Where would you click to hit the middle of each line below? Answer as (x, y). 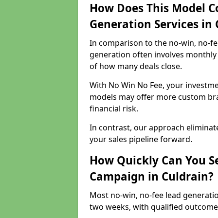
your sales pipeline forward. (141, 139)
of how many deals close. (136, 66)
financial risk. (115, 109)
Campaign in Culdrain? (152, 176)
